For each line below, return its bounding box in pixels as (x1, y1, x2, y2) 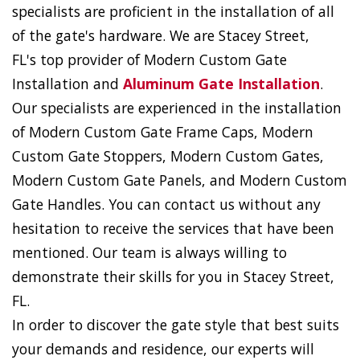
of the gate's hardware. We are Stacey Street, (12, 26, 309, 46)
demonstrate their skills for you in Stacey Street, (12, 267, 334, 287)
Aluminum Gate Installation (123, 74, 320, 94)
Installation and (12, 74, 123, 94)
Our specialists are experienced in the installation (12, 98, 342, 118)
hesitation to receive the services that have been (12, 219, 334, 239)
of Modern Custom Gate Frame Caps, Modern (12, 122, 313, 142)
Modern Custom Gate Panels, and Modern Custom (12, 170, 347, 190)
